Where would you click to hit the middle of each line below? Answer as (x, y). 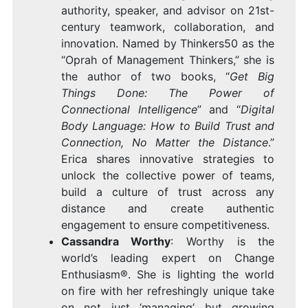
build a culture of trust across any (168, 192)
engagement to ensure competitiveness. (165, 225)
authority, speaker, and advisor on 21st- (168, 11)
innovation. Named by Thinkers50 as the (168, 44)
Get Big (252, 77)
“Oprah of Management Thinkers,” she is (168, 60)
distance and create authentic (168, 209)
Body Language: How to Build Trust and (168, 126)
